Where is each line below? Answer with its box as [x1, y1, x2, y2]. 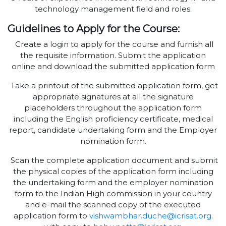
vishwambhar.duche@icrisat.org [89, 211, 211, 221]
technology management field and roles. [34, 4, 192, 14]
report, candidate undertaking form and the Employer [9, 125, 217, 135]
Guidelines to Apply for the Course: [8, 23, 180, 35]
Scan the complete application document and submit [8, 155, 218, 165]
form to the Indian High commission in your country [14, 189, 212, 199]
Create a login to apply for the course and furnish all [13, 39, 213, 49]
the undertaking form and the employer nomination [13, 178, 213, 188]
